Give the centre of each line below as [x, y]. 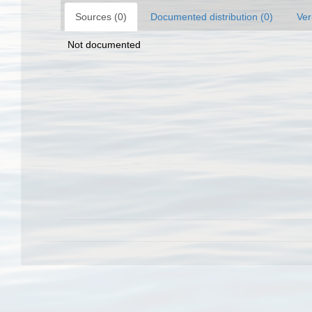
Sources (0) [101, 17]
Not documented [104, 45]
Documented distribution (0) [212, 17]
